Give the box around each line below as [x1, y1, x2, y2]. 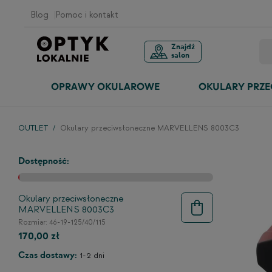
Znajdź [171, 43, 195, 51]
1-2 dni [80, 251, 104, 260]
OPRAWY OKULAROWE [51, 82, 160, 92]
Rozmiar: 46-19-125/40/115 [18, 218, 106, 227]
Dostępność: [18, 157, 69, 166]
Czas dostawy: [18, 251, 77, 260]
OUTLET [18, 123, 48, 133]
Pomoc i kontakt [55, 9, 118, 20]
